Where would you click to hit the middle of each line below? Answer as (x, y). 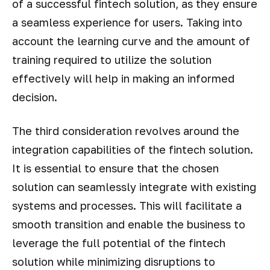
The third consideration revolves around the (126, 131)
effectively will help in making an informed (123, 78)
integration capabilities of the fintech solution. (133, 150)
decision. (35, 97)
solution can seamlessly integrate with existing (134, 187)
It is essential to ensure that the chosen (115, 168)
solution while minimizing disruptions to (114, 262)
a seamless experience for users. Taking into (127, 22)
